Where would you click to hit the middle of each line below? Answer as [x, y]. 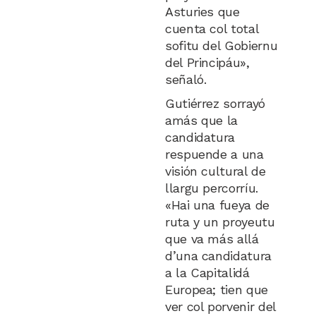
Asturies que [202, 12]
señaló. [186, 79]
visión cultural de [215, 171]
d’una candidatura [218, 256]
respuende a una [214, 154]
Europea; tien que [216, 290]
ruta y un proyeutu [220, 222]
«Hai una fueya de [217, 205]
